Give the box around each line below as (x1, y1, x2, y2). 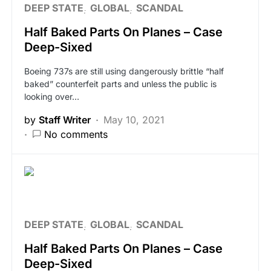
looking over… (24, 91, 79, 102)
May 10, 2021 (103, 114, 165, 126)
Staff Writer (39, 114, 91, 126)
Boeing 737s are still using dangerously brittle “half (24, 66, 224, 76)
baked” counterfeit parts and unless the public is (24, 79, 217, 89)
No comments (44, 128, 108, 140)
